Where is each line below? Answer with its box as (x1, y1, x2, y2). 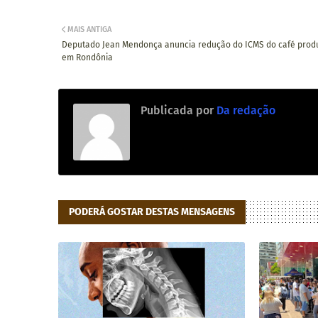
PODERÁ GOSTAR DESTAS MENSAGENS (69, 206, 235, 219)
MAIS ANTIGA (67, 25, 111, 35)
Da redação (214, 104, 275, 118)
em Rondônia (62, 53, 113, 63)
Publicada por (141, 104, 214, 118)
